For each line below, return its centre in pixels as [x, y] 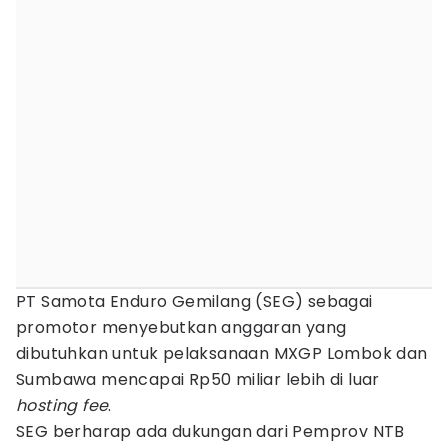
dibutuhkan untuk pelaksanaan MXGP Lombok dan [222, 353]
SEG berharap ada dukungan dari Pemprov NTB [210, 431]
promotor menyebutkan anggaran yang [181, 327]
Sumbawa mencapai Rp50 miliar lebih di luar [198, 379]
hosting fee [62, 405]
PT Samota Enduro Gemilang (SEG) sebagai [194, 301]
